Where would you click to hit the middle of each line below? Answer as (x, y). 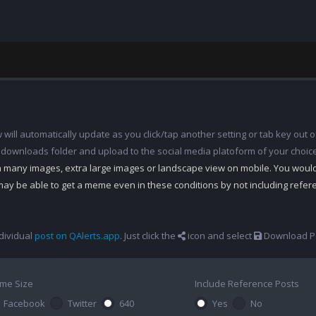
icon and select (220, 236)
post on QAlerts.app (77, 236)
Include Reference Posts (247, 284)
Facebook (25, 303)
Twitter (83, 303)
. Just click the (149, 236)
